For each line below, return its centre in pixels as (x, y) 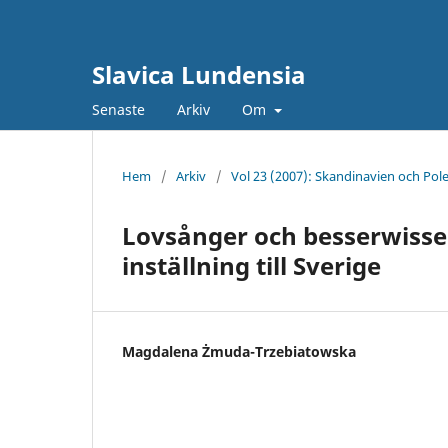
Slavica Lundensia (199, 74)
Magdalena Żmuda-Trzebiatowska (239, 351)
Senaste (118, 109)
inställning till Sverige (251, 265)
